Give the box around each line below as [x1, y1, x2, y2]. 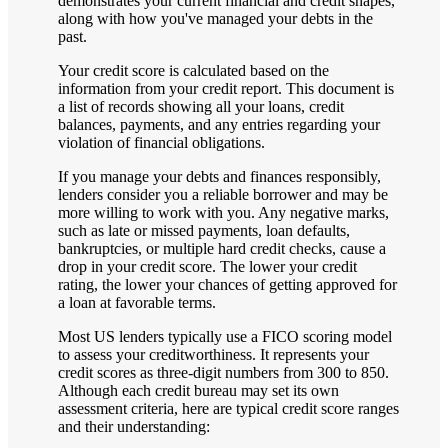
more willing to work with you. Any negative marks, [58, 203, 389, 221]
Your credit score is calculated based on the [58, 61, 329, 79]
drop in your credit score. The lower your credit [58, 257, 357, 275]
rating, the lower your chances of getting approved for [58, 275, 397, 293]
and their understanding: [58, 417, 210, 435]
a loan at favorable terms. [58, 293, 216, 311]
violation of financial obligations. [58, 133, 265, 151]
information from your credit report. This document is [58, 79, 394, 97]
